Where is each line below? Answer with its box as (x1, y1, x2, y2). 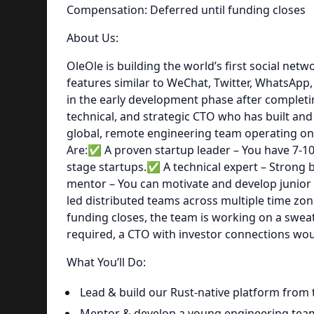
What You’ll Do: (66, 254, 146, 270)
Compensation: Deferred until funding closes (66, 2, 306, 18)
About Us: (66, 30, 118, 46)
